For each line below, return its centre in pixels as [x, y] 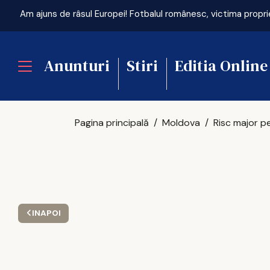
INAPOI [46, 213]
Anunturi [77, 66]
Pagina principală [112, 123]
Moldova [181, 123]
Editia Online [221, 66]
